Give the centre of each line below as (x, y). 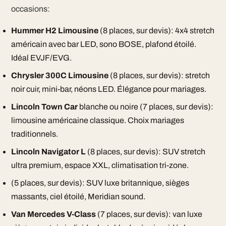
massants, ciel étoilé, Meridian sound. (78, 196)
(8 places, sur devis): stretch (159, 75)
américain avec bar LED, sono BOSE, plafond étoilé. (103, 44)
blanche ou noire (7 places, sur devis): (145, 107)
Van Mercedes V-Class (53, 214)
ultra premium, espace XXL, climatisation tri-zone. (100, 165)
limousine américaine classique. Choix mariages (97, 120)
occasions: (30, 9)
